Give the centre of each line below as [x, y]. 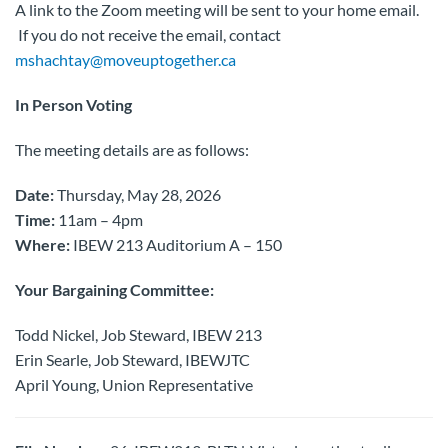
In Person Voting [73, 104]
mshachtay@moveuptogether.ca [125, 59]
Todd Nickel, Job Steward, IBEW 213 [138, 334]
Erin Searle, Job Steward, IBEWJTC [132, 359]
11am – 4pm [99, 219]
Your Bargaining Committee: [114, 289]
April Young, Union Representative [134, 384]
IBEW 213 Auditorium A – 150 [176, 244]
